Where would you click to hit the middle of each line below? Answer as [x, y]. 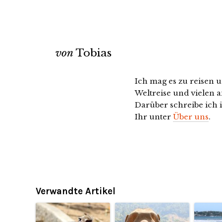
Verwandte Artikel [76, 191]
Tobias [94, 53]
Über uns [191, 117]
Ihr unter [154, 117]
